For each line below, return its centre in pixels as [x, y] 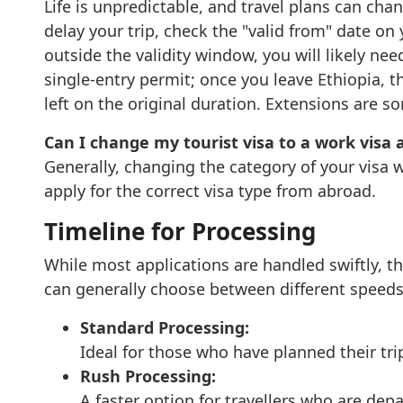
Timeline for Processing [179, 231]
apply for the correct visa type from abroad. [210, 191]
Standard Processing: [164, 327]
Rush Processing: [148, 376]
